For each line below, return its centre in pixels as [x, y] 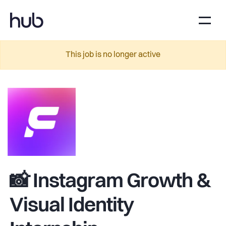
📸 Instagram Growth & [110, 182]
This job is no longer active [113, 55]
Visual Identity [72, 206]
